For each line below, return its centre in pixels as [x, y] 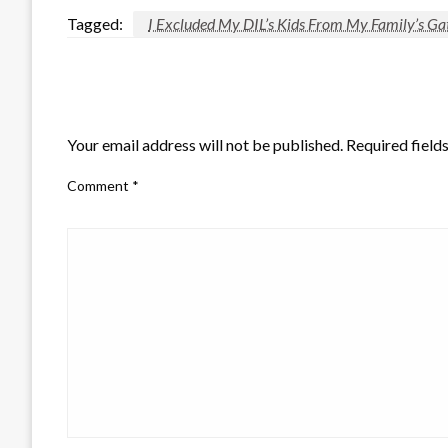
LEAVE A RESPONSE [148, 110]
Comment [99, 186]
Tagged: [95, 24]
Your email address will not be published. [205, 145]
